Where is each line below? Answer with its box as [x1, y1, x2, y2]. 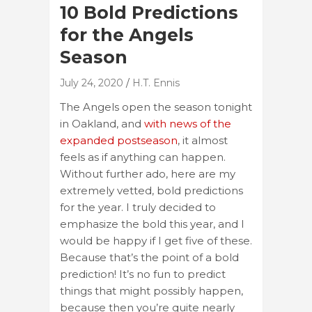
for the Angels [60, 24, 194, 45]
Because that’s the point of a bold [60, 250, 239, 264]
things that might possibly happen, [60, 283, 243, 297]
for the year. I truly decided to [60, 200, 216, 214]
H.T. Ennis [132, 76, 180, 89]
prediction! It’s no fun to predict [60, 267, 226, 281]
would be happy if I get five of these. [60, 233, 252, 247]
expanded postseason [60, 133, 178, 147]
